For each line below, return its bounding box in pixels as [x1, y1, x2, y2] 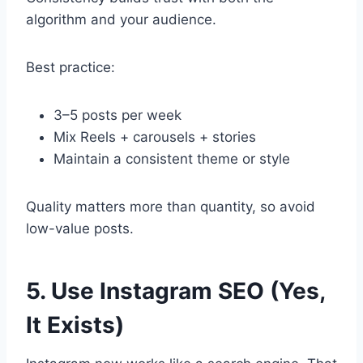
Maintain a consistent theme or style [53, 151, 290, 168]
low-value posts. [26, 220, 134, 237]
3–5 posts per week [53, 107, 181, 124]
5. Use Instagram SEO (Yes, [26, 277, 325, 305]
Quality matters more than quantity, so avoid [26, 199, 315, 216]
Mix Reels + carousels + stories [53, 129, 256, 146]
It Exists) [26, 311, 124, 340]
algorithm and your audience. [26, 11, 216, 28]
